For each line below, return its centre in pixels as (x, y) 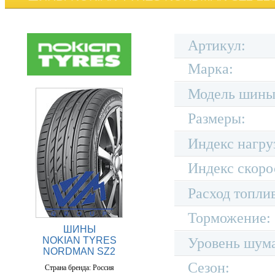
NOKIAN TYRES (79, 240)
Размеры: (217, 118)
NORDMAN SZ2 (79, 251)
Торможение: (229, 218)
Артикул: (217, 45)
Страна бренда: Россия (79, 267)
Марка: (211, 69)
